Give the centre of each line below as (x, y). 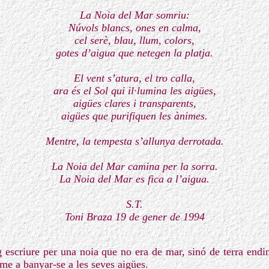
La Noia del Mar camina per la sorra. (134, 166)
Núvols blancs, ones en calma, (134, 28)
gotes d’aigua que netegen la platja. (134, 53)
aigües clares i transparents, (134, 103)
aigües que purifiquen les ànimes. (134, 116)
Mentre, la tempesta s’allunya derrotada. (134, 141)
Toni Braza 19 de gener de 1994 (134, 217)
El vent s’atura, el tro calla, (134, 78)
